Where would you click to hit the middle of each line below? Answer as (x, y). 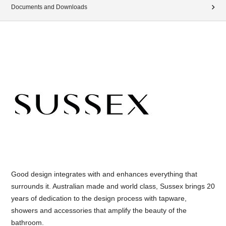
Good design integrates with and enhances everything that (104, 174)
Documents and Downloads (49, 7)
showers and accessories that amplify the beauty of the (99, 211)
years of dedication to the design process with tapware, (99, 199)
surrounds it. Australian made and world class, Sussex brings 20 (113, 186)
